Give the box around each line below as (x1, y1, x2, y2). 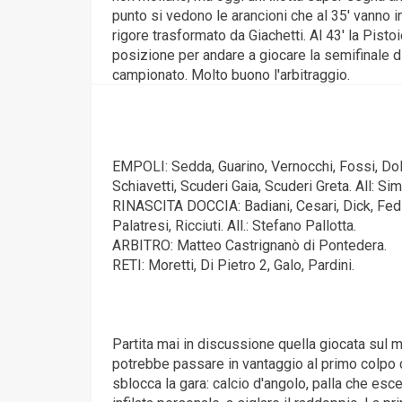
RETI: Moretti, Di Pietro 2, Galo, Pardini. (112, 257, 354, 274)
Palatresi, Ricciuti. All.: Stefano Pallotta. (112, 217, 356, 234)
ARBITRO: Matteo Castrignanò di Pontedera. (112, 237, 387, 254)
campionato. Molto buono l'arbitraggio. (112, 66, 350, 83)
